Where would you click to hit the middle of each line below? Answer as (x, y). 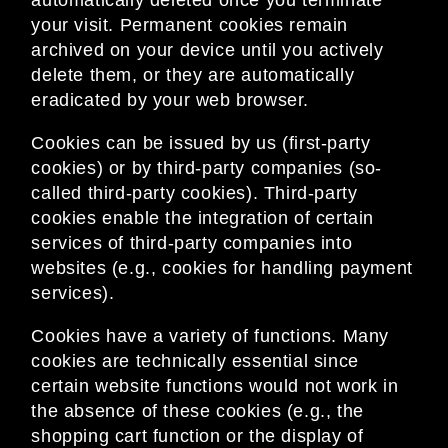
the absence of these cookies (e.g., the (197, 411)
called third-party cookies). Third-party (194, 193)
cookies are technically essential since (195, 361)
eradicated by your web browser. (170, 100)
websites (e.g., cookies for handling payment (222, 268)
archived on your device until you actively (207, 50)
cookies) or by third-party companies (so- (206, 168)
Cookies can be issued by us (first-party (201, 143)
